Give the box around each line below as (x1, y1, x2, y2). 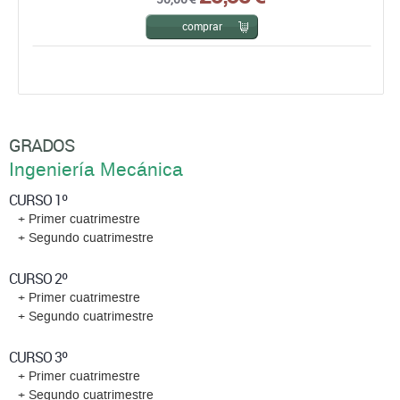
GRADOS (9, 133, 74, 158)
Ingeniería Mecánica (9, 160, 183, 181)
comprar (181, 19, 222, 34)
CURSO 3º (9, 347, 67, 368)
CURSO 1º (9, 190, 67, 211)
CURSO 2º (9, 269, 67, 289)
